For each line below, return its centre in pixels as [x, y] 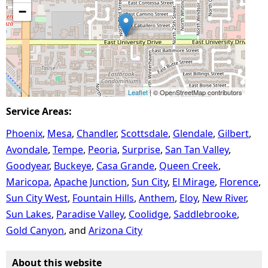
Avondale [27, 150]
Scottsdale [144, 133]
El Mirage [194, 182]
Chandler [96, 133]
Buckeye [73, 166]
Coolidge [149, 214]
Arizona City [115, 230]
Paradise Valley [90, 214]
